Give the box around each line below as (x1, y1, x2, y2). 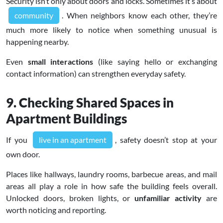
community (14, 10, 53, 20)
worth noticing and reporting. (6, 205, 106, 215)
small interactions (27, 56, 94, 66)
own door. (6, 149, 40, 159)
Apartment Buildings (6, 110, 127, 126)
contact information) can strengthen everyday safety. (6, 68, 186, 78)
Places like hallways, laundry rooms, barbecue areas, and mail (6, 169, 217, 179)
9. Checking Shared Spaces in (6, 94, 174, 111)
